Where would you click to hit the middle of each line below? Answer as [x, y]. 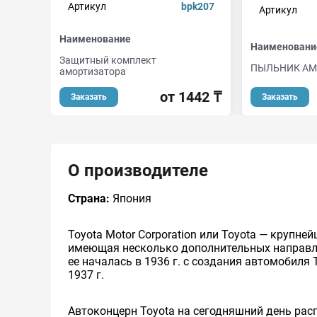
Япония [131, 198]
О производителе [138, 171]
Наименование [95, 39]
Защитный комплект [108, 60]
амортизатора [93, 71]
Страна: [89, 198]
